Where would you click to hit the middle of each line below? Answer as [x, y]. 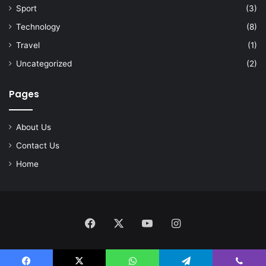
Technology [38, 26]
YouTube [174, 222]
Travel [28, 45]
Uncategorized [44, 63]
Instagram [205, 222]
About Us [34, 127]
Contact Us [38, 145]
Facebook [120, 222]
